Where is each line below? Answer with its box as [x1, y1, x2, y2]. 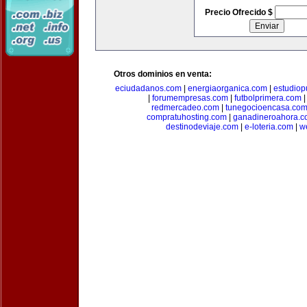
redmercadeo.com [151, 103, 219, 112]
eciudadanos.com [114, 84, 182, 93]
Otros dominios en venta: [114, 69, 212, 79]
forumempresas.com [152, 93, 228, 103]
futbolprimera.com [234, 93, 302, 103]
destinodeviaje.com [166, 122, 238, 132]
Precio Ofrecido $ [204, 8, 275, 17]
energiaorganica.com [187, 84, 267, 93]
